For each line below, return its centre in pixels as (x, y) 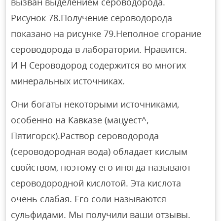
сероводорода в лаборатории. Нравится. (99, 49)
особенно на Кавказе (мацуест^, (80, 120)
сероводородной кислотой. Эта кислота (96, 183)
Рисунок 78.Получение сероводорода (92, 18)
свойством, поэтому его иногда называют (101, 167)
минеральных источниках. (68, 81)
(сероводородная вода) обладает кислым (99, 151)
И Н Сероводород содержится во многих (99, 65)
